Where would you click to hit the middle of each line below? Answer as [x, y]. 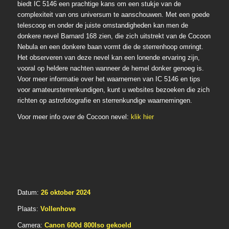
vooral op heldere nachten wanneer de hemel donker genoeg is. [110, 68]
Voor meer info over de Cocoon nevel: [74, 117]
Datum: [29, 193]
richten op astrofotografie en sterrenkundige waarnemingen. [105, 101]
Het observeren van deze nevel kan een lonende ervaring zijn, [108, 58]
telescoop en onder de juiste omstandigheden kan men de [102, 26]
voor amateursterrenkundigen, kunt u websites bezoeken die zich [113, 90]
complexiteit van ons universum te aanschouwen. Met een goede [113, 15]
